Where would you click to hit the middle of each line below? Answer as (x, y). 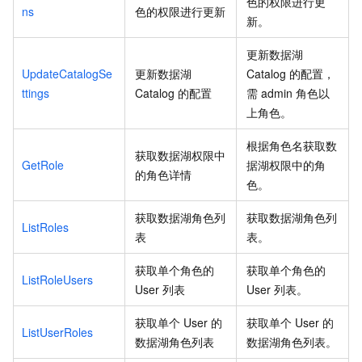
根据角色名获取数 (292, 145)
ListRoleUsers (57, 279)
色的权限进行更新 (180, 11)
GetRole (43, 164)
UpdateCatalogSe (67, 73)
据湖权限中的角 (286, 164)
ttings (36, 93)
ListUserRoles (57, 332)
